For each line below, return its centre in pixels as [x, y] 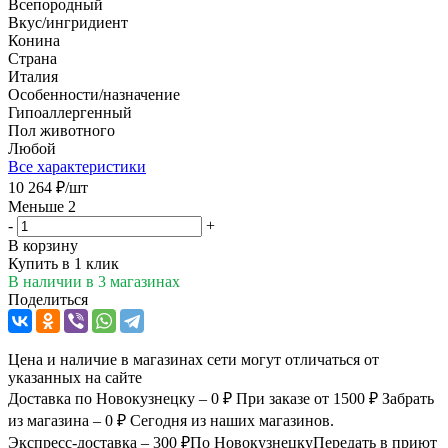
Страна [32, 58]
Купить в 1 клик [63, 263]
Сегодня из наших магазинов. [232, 420]
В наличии [47, 281]
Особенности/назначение [94, 94]
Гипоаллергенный [70, 112]
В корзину [43, 245]
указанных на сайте [75, 377]
